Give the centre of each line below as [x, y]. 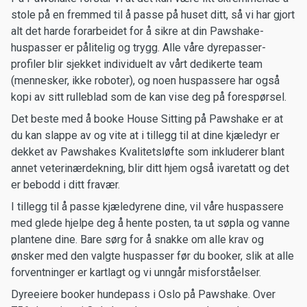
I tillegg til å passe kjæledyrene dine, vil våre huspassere [147, 207]
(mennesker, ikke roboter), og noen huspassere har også [145, 81]
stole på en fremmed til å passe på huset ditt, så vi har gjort [153, 15]
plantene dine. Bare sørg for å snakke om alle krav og [137, 240]
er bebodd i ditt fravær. [65, 185]
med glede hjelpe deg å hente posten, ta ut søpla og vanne [150, 223]
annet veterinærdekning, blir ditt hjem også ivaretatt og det [150, 168]
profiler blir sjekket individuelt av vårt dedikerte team [137, 64]
